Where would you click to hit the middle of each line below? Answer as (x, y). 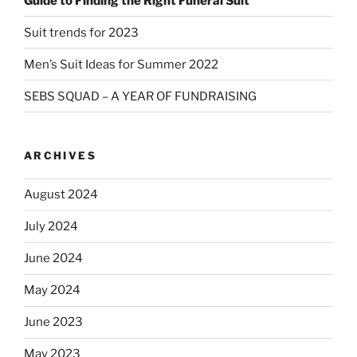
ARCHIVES (60, 156)
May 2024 (52, 290)
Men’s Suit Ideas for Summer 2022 (121, 64)
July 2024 (51, 227)
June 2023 (53, 322)
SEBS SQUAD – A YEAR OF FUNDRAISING (140, 96)
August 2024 (61, 195)
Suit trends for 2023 (81, 32)
